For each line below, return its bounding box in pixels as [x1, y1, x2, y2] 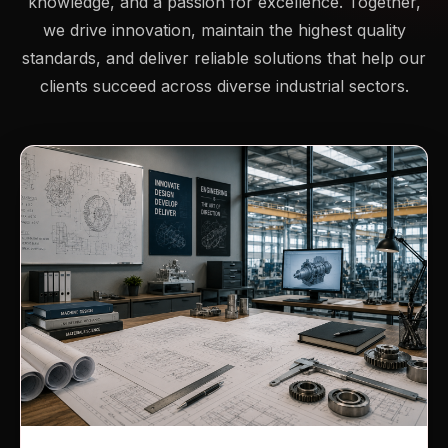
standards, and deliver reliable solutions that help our [22, 48, 426, 69]
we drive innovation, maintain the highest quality [42, 20, 406, 41]
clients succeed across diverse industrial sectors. [39, 76, 409, 97]
